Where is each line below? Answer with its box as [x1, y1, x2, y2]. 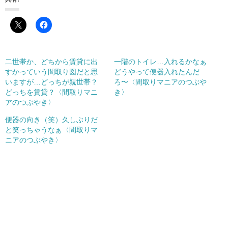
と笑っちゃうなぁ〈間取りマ [5, 125, 98, 134]
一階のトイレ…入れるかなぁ [114, 57, 207, 66]
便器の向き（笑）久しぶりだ [5, 115, 98, 124]
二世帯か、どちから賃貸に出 [5, 57, 98, 66]
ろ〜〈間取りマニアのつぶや [114, 77, 207, 86]
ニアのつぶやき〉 [5, 135, 62, 144]
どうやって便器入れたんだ [114, 67, 199, 76]
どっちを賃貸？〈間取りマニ [5, 88, 98, 96]
